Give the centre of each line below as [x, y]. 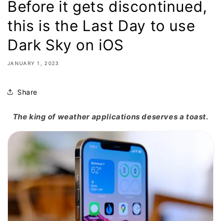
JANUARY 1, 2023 [33, 63]
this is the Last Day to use [101, 26]
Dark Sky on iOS [66, 45]
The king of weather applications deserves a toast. [110, 117]
